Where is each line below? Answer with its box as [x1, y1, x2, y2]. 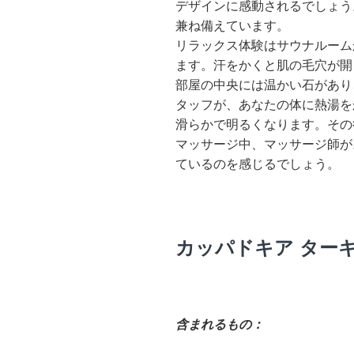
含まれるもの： [175, 315, 264, 333]
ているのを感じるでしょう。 [175, 155, 340, 172]
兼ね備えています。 [175, 17, 289, 34]
